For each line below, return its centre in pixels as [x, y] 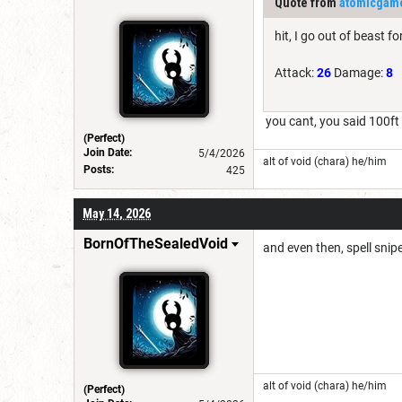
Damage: [358, 72]
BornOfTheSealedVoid [156, 243]
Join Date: [108, 152]
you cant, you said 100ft [331, 121]
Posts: [99, 169]
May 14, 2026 [117, 213]
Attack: [296, 72]
